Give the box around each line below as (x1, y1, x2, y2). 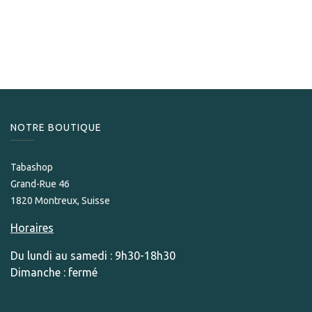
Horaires (10, 221, 54, 234)
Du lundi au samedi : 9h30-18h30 (10, 249, 175, 262)
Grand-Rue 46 (10, 178, 72, 189)
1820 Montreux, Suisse (10, 195, 110, 206)
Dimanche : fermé (10, 266, 97, 279)
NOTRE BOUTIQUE (10, 122, 102, 133)
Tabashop (10, 162, 53, 173)
